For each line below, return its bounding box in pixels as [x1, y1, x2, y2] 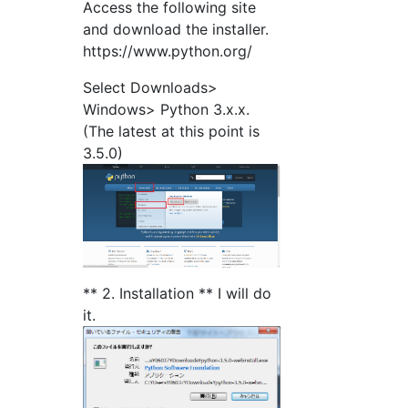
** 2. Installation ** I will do [83, 284, 272, 303]
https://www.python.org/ [83, 42, 253, 60]
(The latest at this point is [83, 122, 260, 140]
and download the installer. [83, 20, 270, 38]
